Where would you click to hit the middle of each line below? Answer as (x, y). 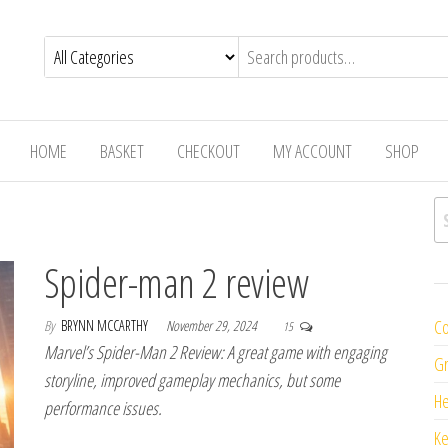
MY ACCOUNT (312, 151)
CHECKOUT (208, 151)
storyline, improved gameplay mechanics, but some (192, 380)
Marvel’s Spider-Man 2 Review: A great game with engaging (215, 352)
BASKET (121, 151)
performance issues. (103, 408)
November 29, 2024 (213, 325)
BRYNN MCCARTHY (106, 325)
